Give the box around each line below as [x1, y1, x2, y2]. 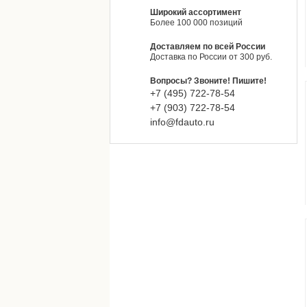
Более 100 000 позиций [150, 18, 243, 27]
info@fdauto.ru [150, 116, 214, 127]
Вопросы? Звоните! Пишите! [150, 76, 267, 86]
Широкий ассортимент [150, 8, 241, 17]
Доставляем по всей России [150, 42, 265, 51]
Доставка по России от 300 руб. [150, 52, 272, 62]
